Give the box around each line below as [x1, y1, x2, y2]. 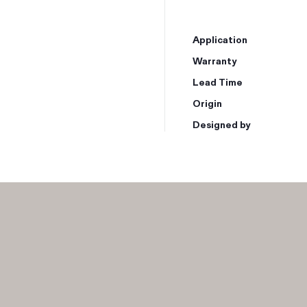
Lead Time [193, 75, 243, 88]
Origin [193, 96, 222, 110]
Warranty [193, 53, 236, 67]
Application [193, 32, 247, 46]
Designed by [193, 117, 250, 131]
